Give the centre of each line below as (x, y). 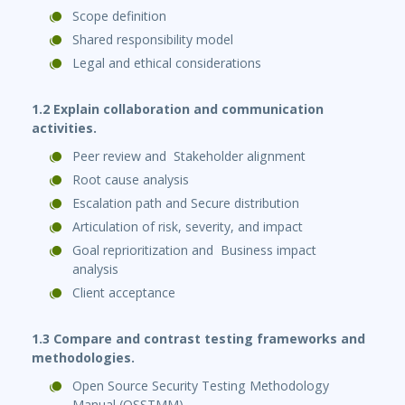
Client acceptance (124, 293)
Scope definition (119, 16)
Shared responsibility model (153, 40)
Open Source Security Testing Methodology (201, 386)
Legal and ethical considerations (167, 63)
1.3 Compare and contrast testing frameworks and (198, 339)
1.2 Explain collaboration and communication (178, 109)
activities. (64, 128)
